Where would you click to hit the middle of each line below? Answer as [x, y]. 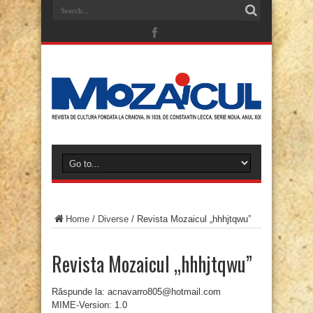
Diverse [113, 219]
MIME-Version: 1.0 [89, 305]
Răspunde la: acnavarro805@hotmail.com [136, 292]
